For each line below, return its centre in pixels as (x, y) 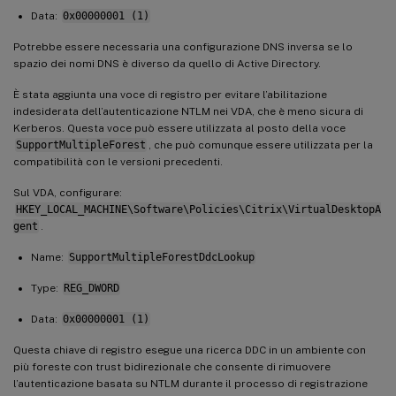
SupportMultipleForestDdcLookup (161, 257)
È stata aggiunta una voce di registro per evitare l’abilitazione (170, 94)
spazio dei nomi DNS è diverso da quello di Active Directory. (167, 63)
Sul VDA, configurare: (68, 192)
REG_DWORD (91, 288)
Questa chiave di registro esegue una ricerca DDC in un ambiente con (190, 350)
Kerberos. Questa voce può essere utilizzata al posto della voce (179, 128)
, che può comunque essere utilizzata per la (260, 145)
